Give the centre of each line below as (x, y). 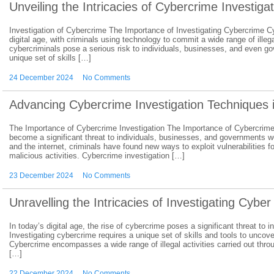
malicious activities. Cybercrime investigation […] (97, 156)
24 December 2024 (41, 78)
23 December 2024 (41, 176)
